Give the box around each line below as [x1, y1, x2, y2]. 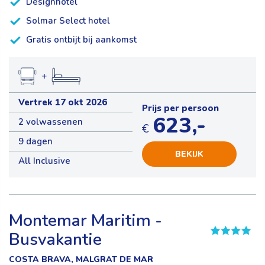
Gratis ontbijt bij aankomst [26, 34, 137, 46]
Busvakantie [9, 228, 102, 251]
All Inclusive [18, 155, 70, 167]
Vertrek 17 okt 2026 [18, 96, 107, 109]
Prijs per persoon [142, 102, 219, 115]
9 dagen [18, 135, 53, 148]
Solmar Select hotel [26, 15, 110, 27]
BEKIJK [175, 148, 203, 160]
